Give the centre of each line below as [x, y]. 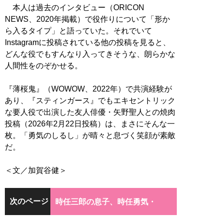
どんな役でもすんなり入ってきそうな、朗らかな [90, 54]
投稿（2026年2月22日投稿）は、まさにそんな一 [90, 124]
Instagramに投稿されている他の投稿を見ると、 [88, 43]
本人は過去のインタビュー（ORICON [75, 8]
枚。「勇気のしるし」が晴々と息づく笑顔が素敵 [90, 136]
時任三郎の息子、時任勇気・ [105, 201]
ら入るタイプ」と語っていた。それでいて [78, 31]
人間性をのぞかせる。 [44, 66]
